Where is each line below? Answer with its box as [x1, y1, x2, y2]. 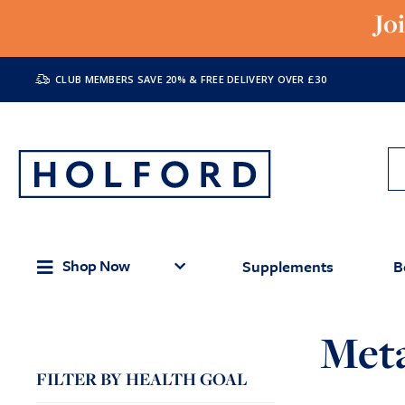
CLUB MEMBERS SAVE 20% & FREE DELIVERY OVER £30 [55, 72, 326, 86]
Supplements [241, 254, 334, 278]
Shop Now [61, 254, 130, 277]
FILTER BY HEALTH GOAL [36, 366, 248, 391]
